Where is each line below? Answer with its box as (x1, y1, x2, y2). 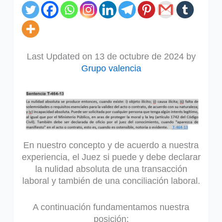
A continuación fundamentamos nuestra (33, 202, 189, 212)
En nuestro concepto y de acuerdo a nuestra (23, 140, 199, 151)
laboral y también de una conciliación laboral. (22, 176, 200, 186)
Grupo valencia (81, 63, 141, 73)
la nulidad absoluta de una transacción (35, 164, 187, 174)
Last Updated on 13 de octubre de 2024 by (26, 51, 196, 61)
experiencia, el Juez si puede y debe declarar (21, 152, 201, 163)
